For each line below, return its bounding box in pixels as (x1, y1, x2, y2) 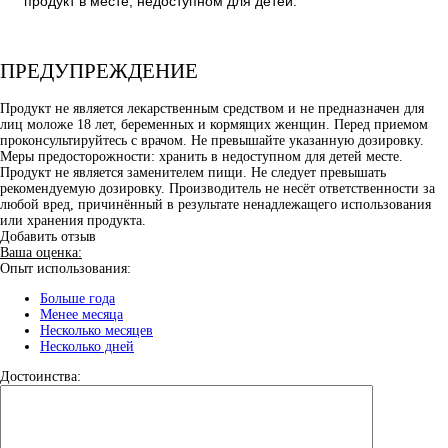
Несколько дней (40, 339, 134, 355)
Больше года (40, 291, 115, 307)
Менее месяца (40, 307, 123, 323)
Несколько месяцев (40, 323, 153, 339)
